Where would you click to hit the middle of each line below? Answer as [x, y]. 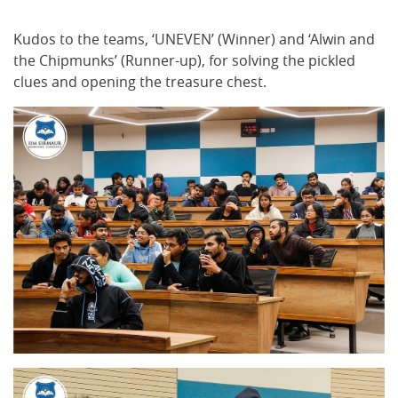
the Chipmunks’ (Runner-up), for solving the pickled [184, 60]
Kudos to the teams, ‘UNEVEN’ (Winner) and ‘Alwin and [194, 39]
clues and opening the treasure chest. [140, 82]
